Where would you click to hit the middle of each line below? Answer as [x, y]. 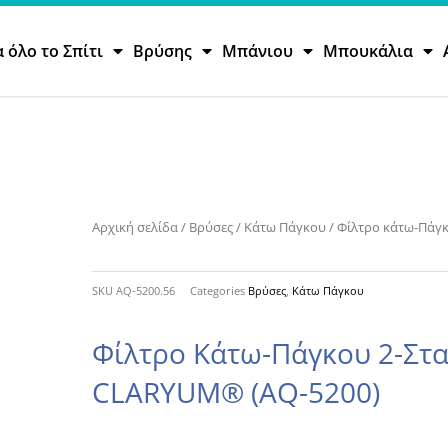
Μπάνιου [258, 51]
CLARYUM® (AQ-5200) [236, 392]
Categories [218, 291]
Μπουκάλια [368, 51]
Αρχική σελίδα [135, 227]
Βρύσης [163, 51]
